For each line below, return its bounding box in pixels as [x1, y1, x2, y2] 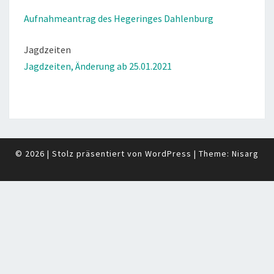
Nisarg [232, 148, 259, 159]
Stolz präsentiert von [52, 148, 145, 159]
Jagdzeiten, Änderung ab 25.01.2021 [24, 60, 172, 72]
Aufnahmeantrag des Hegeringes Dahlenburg [24, 12, 213, 24]
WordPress [145, 148, 191, 159]
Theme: [199, 148, 232, 159]
